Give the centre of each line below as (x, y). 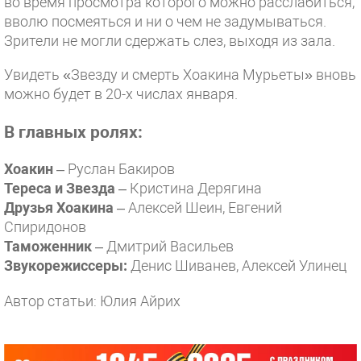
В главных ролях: (73, 132)
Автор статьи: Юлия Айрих (92, 301)
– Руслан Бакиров (114, 169)
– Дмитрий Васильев (163, 247)
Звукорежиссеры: (66, 266)
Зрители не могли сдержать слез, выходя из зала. (170, 41)
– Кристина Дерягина (189, 189)
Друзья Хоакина (59, 208)
